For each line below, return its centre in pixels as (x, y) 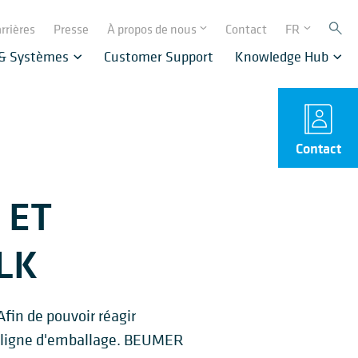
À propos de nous (152, 29)
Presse (71, 29)
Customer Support (159, 56)
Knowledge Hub (282, 56)
